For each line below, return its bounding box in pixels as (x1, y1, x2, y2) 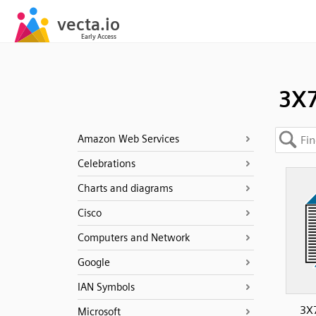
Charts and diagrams (77, 182, 173, 195)
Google (77, 256, 110, 269)
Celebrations (77, 157, 135, 170)
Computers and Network (77, 231, 190, 244)
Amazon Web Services (77, 133, 179, 145)
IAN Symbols (77, 281, 135, 293)
